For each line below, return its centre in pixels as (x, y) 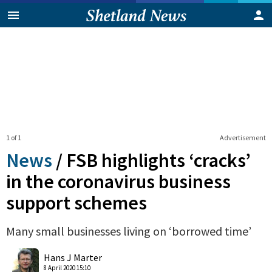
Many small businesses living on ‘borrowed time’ (129, 231)
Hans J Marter (73, 257)
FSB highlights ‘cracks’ (158, 160)
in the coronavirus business (118, 181)
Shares (91, 250)
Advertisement (243, 137)
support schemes (76, 202)
